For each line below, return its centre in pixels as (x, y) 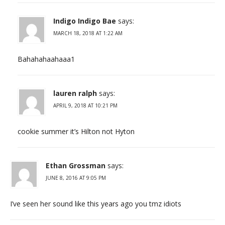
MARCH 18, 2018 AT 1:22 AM (88, 33)
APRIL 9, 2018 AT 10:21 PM (85, 105)
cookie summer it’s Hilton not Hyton (76, 131)
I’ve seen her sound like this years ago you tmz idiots (96, 203)
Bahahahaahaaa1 (46, 59)
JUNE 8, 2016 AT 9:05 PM (76, 178)
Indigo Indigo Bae (85, 21)
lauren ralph (75, 93)
